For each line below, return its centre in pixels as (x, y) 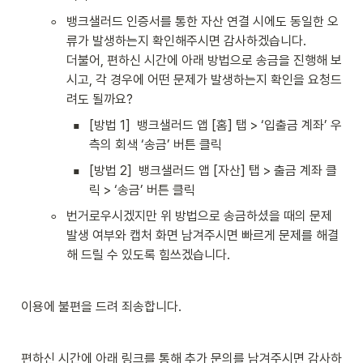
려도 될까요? (100, 99)
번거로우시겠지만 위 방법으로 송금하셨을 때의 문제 (199, 216)
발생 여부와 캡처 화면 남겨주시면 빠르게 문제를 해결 (203, 235)
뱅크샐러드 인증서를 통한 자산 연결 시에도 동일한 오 (203, 21)
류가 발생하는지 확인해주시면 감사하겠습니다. (188, 41)
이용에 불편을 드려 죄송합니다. (101, 307)
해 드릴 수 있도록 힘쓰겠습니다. (150, 255)
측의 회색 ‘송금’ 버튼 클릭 (157, 145)
